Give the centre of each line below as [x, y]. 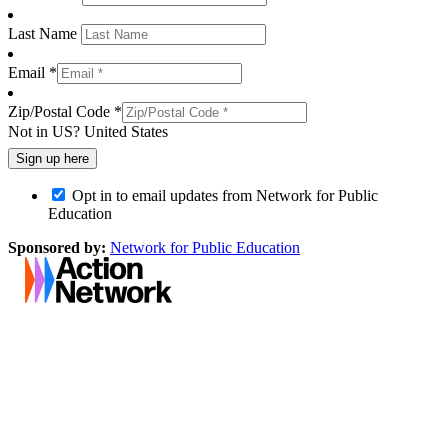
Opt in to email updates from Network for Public [225, 195]
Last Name [44, 33]
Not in [30, 131]
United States [126, 131]
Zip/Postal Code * [65, 111]
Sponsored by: [57, 247]
